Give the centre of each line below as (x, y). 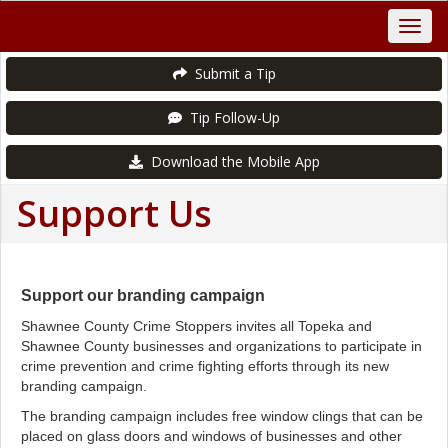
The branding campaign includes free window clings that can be (222, 416)
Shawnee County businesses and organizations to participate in (221, 346)
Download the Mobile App (231, 161)
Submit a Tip (231, 73)
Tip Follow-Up (231, 117)
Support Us (114, 213)
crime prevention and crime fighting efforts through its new (205, 366)
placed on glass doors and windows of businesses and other (211, 436)
